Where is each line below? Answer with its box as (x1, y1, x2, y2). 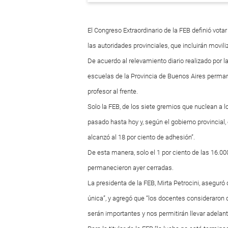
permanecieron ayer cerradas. (88, 164, 174, 172)
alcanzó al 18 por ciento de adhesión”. (88, 133, 195, 141)
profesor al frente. (88, 88, 138, 95)
